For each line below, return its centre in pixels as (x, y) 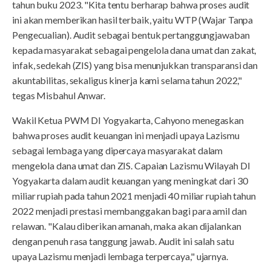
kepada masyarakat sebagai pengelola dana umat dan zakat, (134, 50)
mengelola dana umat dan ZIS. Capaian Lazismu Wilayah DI (131, 165)
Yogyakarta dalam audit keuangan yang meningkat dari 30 (130, 180)
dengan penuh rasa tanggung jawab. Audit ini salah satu (123, 241)
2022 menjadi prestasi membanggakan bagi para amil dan (129, 211)
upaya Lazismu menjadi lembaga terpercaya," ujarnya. (120, 256)
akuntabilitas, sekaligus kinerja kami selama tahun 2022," (127, 80)
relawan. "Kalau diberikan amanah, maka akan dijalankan (127, 226)
